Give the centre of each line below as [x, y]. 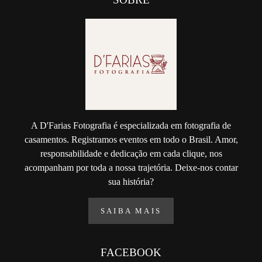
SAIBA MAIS [131, 211]
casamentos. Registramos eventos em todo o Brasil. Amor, [131, 139]
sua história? [131, 181]
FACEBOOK [131, 252]
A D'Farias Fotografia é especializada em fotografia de [131, 125]
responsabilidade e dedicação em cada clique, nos [131, 153]
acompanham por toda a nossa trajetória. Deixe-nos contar [131, 167]
